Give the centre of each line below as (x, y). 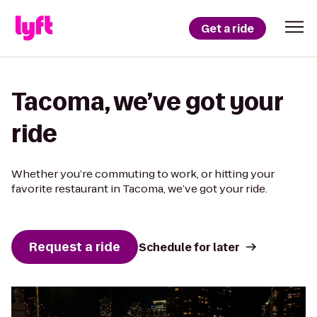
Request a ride (75, 247)
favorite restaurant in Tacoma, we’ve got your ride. (139, 189)
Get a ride (227, 28)
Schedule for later (189, 247)
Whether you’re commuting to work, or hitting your (143, 174)
